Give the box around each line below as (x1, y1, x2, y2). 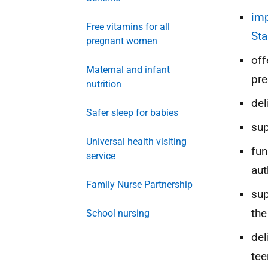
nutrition (86, 78, 121, 90)
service (86, 150, 115, 162)
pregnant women (86, 35, 157, 47)
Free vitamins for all (86, 21, 170, 32)
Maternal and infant (86, 64, 170, 75)
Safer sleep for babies (86, 107, 178, 118)
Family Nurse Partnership (86, 179, 193, 190)
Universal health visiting (86, 136, 187, 147)
